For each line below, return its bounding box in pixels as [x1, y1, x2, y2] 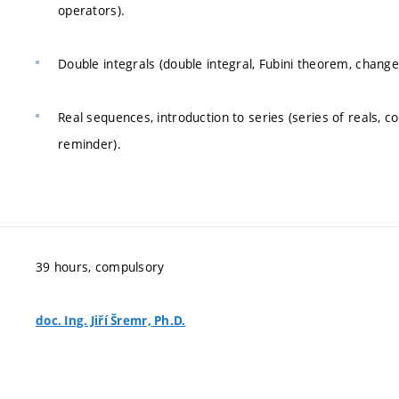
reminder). [58, 134, 121, 152]
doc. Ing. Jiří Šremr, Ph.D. [36, 313, 186, 329]
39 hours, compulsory [36, 258, 165, 275]
